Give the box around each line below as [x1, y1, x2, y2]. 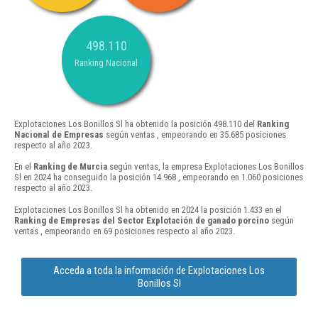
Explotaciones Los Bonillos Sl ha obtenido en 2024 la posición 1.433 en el [14, 204, 282, 215]
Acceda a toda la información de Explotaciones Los [53, 263, 265, 277]
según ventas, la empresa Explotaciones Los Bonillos [107, 161, 304, 172]
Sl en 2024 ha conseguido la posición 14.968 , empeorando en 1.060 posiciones [14, 172, 303, 183]
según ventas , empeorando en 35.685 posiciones [104, 129, 286, 141]
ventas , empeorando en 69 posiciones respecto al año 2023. [14, 225, 235, 236]
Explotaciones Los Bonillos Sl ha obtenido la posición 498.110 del [14, 119, 257, 130]
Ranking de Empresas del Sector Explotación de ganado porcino [14, 214, 269, 226]
